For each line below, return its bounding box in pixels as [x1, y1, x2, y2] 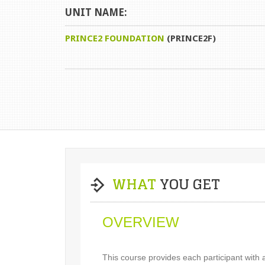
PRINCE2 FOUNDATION [64, 33, 164, 44]
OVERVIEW [102, 214, 179, 230]
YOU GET [156, 171, 220, 197]
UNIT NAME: [64, 6, 127, 18]
